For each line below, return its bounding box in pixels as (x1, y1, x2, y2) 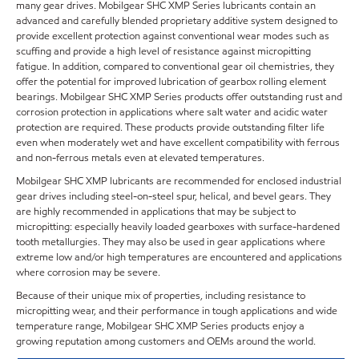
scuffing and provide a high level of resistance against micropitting (16, 43, 311, 58)
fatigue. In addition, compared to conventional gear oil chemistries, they (16, 58, 334, 74)
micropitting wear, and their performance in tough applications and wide (16, 303, 337, 318)
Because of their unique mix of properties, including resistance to (16, 288, 305, 303)
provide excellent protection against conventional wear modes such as (16, 28, 329, 43)
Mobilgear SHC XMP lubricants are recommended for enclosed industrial (16, 173, 341, 188)
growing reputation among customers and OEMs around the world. (16, 333, 316, 349)
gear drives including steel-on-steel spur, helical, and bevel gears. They (16, 188, 331, 204)
